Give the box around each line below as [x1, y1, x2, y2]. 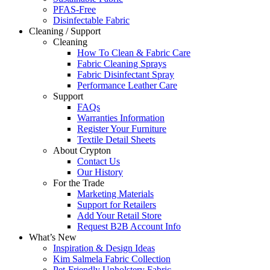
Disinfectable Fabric [53, 15, 130, 25]
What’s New [29, 232, 77, 242]
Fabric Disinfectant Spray [77, 69, 174, 80]
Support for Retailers [77, 199, 156, 210]
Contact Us [77, 156, 120, 166]
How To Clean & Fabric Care [77, 48, 190, 58]
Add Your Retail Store [77, 210, 162, 221]
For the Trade [53, 178, 104, 188]
